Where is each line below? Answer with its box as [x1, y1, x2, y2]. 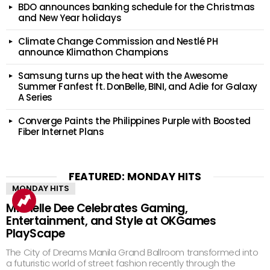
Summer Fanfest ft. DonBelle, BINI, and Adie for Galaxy [18, 80, 257, 93]
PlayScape [6, 225, 65, 242]
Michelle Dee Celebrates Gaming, [6, 200, 188, 216]
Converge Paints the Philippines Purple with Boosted [18, 115, 251, 127]
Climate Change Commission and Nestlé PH [18, 35, 218, 48]
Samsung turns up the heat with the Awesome [18, 69, 228, 82]
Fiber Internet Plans [18, 125, 104, 138]
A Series [18, 91, 52, 104]
